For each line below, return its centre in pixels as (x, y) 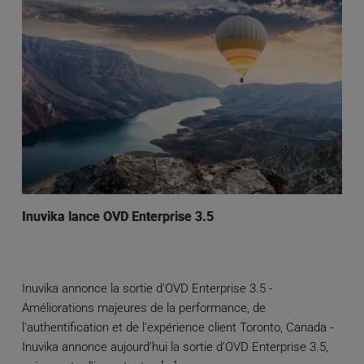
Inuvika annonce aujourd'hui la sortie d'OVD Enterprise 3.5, (175, 347)
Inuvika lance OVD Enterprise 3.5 (117, 217)
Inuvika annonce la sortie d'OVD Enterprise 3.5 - (147, 289)
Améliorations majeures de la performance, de (143, 308)
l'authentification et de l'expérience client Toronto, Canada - (177, 328)
